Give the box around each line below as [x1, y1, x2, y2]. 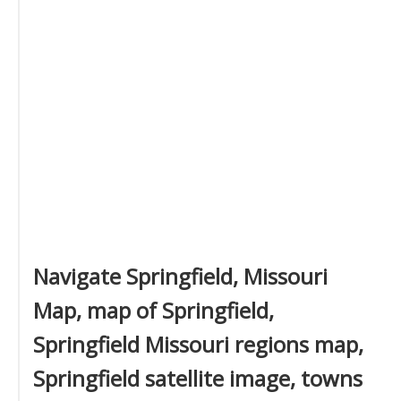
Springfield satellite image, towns [33, 363, 363, 393]
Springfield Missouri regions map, [33, 329, 363, 359]
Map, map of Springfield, [33, 295, 274, 325]
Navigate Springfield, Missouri [33, 261, 328, 291]
